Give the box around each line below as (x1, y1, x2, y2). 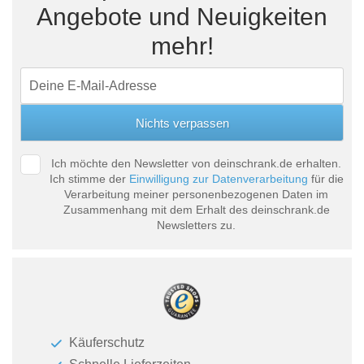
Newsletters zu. (157, 219, 236, 232)
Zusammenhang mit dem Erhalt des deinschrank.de (63, 203, 330, 217)
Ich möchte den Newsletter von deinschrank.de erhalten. (51, 157, 341, 171)
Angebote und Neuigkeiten (37, 3, 327, 31)
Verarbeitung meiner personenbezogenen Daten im (64, 188, 328, 201)
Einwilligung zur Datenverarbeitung (128, 172, 308, 186)
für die (307, 172, 344, 186)
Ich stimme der (49, 172, 129, 186)
